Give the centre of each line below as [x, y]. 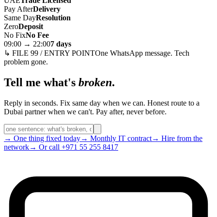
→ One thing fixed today [42, 138]
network [16, 147]
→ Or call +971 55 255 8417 [74, 147]
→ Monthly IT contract [116, 138]
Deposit [31, 26]
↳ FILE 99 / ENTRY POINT [49, 53]
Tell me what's [41, 82]
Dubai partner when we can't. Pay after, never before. [85, 111]
